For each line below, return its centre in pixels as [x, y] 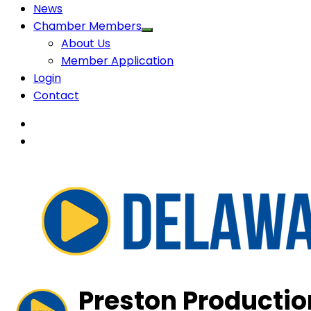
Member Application [117, 60]
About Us [86, 43]
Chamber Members [87, 26]
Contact [56, 95]
